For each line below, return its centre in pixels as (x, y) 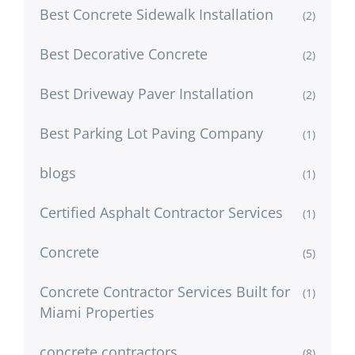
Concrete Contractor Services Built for (165, 291)
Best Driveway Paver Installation (147, 93)
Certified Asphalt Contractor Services (161, 212)
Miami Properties (97, 312)
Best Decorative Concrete (124, 53)
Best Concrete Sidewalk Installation (157, 14)
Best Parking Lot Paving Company (151, 133)
